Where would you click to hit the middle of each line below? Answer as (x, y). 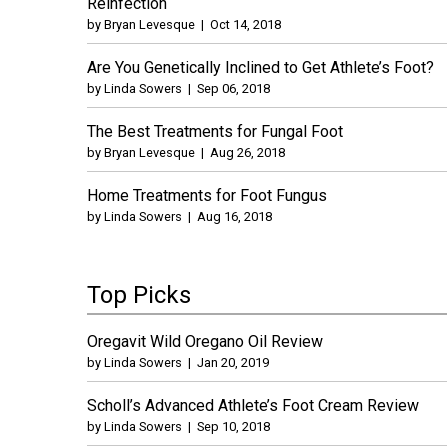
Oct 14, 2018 (245, 24)
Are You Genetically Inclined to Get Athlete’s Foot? (260, 67)
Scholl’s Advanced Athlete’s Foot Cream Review (253, 405)
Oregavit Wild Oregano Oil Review (205, 341)
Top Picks (139, 294)
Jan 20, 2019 (233, 362)
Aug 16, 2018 (234, 216)
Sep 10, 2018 (233, 426)
